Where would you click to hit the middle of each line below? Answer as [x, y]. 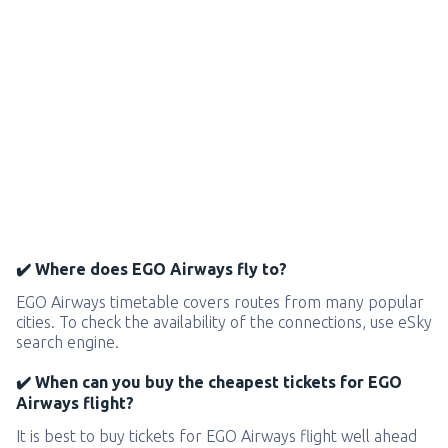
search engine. [67, 342]
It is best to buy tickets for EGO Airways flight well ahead [216, 436]
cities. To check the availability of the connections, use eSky [224, 322]
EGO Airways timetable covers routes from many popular [220, 302]
